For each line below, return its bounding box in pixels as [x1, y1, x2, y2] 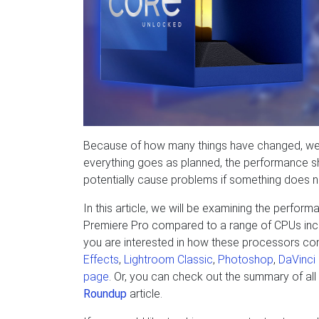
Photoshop [218, 253, 273, 266]
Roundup [83, 287, 127, 300]
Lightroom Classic [124, 253, 213, 266]
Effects [83, 253, 119, 266]
